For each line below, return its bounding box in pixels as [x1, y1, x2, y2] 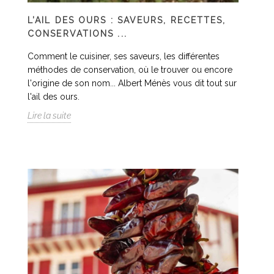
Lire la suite [28, 111, 71, 120]
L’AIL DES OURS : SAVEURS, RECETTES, [28, 15, 226, 25]
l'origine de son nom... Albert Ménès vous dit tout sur [28, 78, 237, 88]
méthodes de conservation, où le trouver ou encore [28, 65, 232, 75]
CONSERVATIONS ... [28, 29, 127, 39]
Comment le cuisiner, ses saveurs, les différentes [28, 51, 220, 61]
